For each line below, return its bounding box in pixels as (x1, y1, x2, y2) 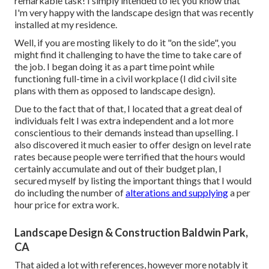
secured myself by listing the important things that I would (14, 174, 252, 186)
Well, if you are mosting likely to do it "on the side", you (14, 36, 236, 48)
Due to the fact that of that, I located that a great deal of (14, 102, 243, 114)
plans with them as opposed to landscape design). (14, 84, 215, 96)
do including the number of (14, 186, 125, 198)
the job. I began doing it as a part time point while (14, 60, 214, 72)
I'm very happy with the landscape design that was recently (14, 6, 253, 18)
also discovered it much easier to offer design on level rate (14, 138, 251, 150)
